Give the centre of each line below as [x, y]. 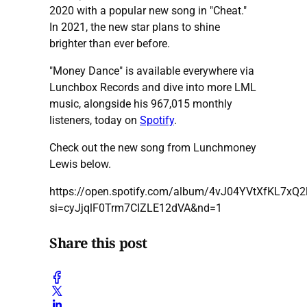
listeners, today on [95, 120]
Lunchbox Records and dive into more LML [153, 87]
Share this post [98, 243]
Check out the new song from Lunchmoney [153, 147]
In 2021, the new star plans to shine [135, 27]
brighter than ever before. [110, 43]
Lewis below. [80, 164]
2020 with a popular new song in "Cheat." [148, 10]
